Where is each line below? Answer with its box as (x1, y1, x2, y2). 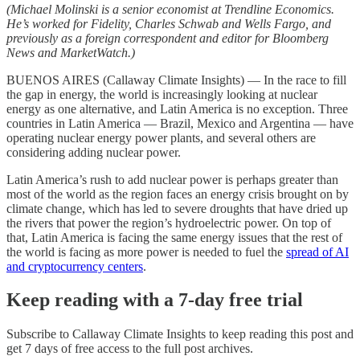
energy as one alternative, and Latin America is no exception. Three (6, 101, 348, 116)
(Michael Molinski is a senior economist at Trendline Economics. (6, 2, 334, 16)
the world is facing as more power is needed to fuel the (6, 244, 286, 259)
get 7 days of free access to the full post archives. (6, 342, 253, 356)
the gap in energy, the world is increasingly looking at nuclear (6, 87, 317, 101)
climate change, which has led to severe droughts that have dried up (6, 201, 348, 215)
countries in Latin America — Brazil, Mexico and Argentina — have (6, 116, 354, 130)
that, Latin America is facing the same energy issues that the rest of (6, 230, 342, 244)
